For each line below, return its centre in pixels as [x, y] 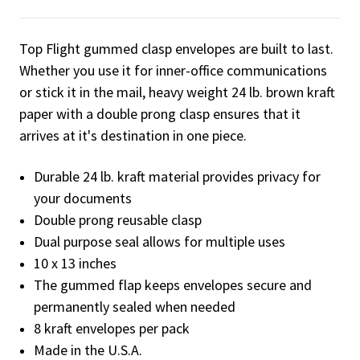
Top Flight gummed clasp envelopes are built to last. [176, 49]
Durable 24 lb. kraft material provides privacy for [178, 177]
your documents [83, 198]
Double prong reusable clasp [118, 220]
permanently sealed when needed [135, 307]
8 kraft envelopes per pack [112, 329]
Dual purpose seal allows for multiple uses [160, 242]
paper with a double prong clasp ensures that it [160, 114]
